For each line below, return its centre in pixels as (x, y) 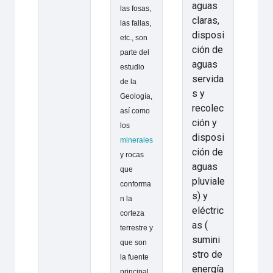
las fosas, (135, 9)
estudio (132, 67)
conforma (135, 184)
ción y (204, 123)
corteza (132, 214)
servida (207, 79)
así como (135, 111)
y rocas (132, 155)
